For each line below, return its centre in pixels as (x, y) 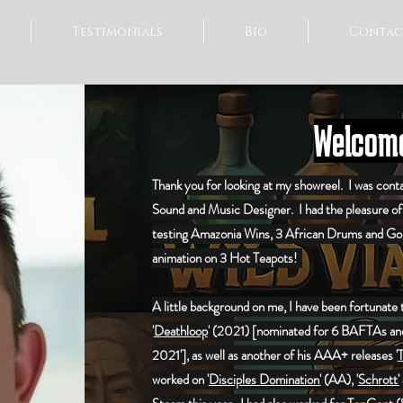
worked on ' (180, 380)
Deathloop (180, 331)
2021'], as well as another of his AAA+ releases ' (274, 355)
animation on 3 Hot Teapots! (227, 258)
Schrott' (378, 380)
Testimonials (117, 32)
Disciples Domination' (264, 380)
